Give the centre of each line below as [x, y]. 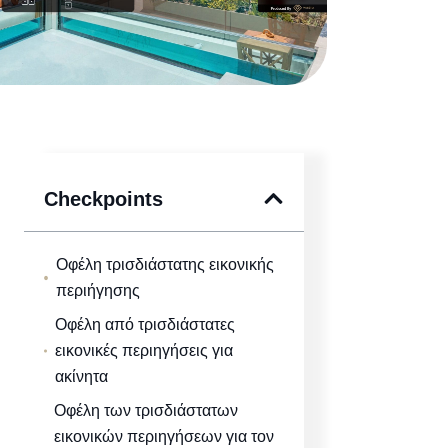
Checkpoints [103, 198]
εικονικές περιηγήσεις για [144, 350]
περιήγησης [98, 290]
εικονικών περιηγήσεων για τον [163, 436]
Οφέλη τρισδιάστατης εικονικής [165, 264]
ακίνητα [82, 376]
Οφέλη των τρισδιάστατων [145, 410]
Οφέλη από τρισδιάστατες [145, 324]
